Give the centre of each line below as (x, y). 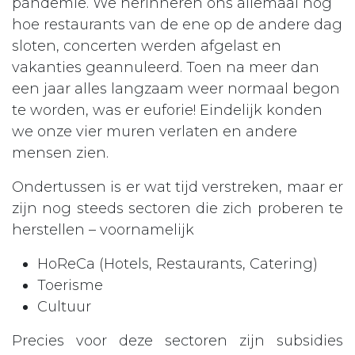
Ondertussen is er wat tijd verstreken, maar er (177, 187)
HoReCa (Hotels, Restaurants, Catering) (181, 263)
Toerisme (74, 285)
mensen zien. (60, 153)
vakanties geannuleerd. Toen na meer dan (166, 67)
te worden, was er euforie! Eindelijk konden (167, 110)
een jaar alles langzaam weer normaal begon (176, 88)
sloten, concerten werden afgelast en (147, 46)
